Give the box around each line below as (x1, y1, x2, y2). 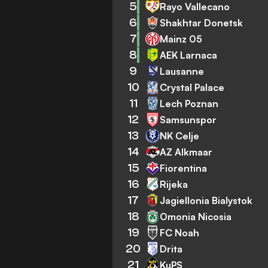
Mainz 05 (160, 32, 203, 45)
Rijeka (160, 178, 188, 190)
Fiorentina (160, 162, 208, 174)
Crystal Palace (160, 81, 225, 93)
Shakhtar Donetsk (160, 16, 243, 29)
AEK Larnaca (160, 48, 218, 61)
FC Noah (160, 226, 200, 239)
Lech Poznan (160, 97, 219, 109)
